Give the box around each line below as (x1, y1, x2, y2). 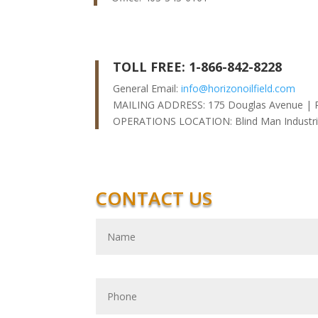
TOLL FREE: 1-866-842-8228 (113, 57, 283, 75)
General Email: (113, 81, 182, 95)
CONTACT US (95, 185, 213, 211)
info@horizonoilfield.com (181, 81, 296, 95)
